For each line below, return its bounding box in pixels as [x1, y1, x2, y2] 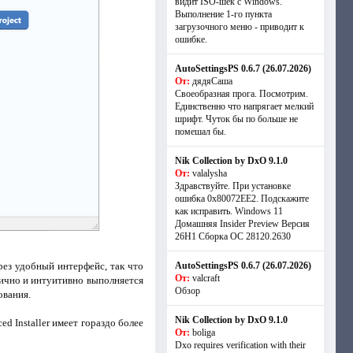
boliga [191, 327, 215, 338]
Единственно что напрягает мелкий [174, 101, 314, 112]
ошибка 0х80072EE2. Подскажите [174, 193, 309, 204]
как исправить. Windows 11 [174, 206, 283, 217]
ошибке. [174, 34, 207, 45]
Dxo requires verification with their [174, 340, 306, 351]
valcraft [191, 273, 220, 284]
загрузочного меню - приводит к [174, 21, 304, 32]
